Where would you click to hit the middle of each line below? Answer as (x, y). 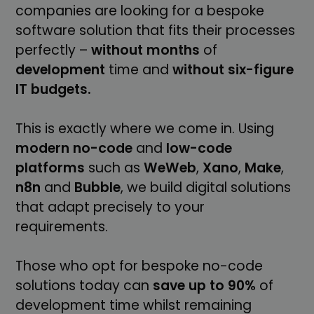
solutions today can (84, 285)
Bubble (98, 187)
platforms (50, 168)
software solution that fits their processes (156, 30)
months (173, 50)
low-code (199, 148)
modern (43, 148)
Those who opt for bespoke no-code (139, 266)
